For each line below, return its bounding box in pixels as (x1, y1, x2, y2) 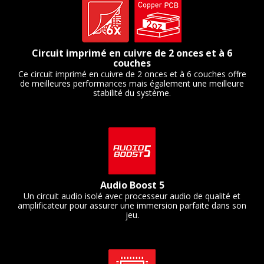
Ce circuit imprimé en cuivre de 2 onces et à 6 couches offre (18, 68, 246, 80)
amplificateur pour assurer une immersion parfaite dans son (18, 200, 246, 212)
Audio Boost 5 (100, 179, 164, 192)
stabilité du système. (93, 87, 171, 99)
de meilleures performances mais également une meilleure (20, 78, 244, 90)
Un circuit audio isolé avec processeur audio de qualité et (24, 190, 240, 202)
